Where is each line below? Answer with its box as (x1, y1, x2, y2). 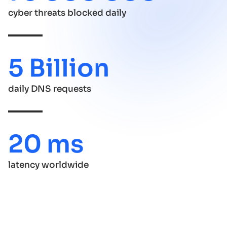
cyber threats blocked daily (8, 8, 126, 19)
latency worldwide (8, 160, 89, 171)
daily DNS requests (8, 84, 91, 95)
